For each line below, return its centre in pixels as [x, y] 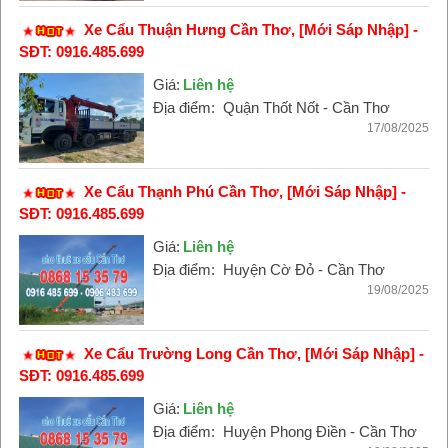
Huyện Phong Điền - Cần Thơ [319, 431]
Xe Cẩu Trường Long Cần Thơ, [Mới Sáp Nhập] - [253, 353]
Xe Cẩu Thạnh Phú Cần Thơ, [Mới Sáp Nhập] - [244, 191]
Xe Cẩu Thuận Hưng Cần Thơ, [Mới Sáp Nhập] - [250, 29]
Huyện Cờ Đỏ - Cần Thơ [303, 269]
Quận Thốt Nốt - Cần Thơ [306, 107]
